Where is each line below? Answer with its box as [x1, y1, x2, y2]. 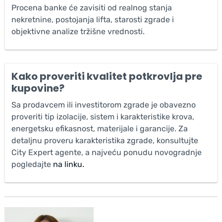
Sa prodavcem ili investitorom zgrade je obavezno [11, 100, 196, 110]
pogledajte [11, 159, 53, 169]
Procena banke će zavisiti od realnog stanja [11, 2, 172, 12]
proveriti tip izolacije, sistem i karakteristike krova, [11, 111, 194, 121]
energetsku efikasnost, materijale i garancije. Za [11, 123, 188, 133]
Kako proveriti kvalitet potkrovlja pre [11, 69, 202, 83]
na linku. [53, 159, 84, 169]
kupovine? [11, 81, 64, 95]
